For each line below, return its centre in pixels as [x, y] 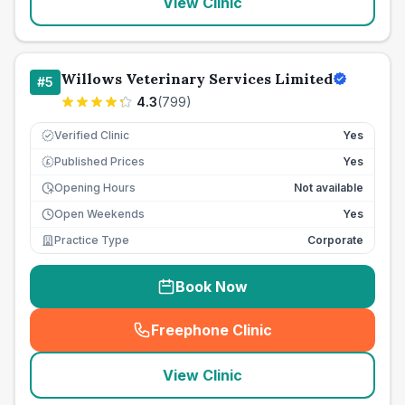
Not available [329, 188]
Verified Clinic [92, 135]
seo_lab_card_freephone [297, 339]
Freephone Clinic [212, 330]
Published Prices [99, 161]
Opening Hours [95, 188]
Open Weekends [99, 214]
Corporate [335, 240]
